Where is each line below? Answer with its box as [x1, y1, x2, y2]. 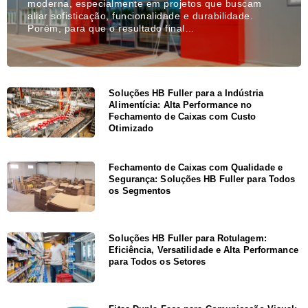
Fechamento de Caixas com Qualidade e [109, 162, 283, 173]
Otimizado [109, 122, 154, 133]
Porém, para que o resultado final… [27, 22, 195, 34]
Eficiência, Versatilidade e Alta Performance [109, 244, 298, 255]
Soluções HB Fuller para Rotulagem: [109, 232, 267, 243]
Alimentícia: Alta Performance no [109, 99, 252, 110]
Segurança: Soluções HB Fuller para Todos [109, 173, 296, 184]
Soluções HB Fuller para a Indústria [109, 87, 263, 98]
